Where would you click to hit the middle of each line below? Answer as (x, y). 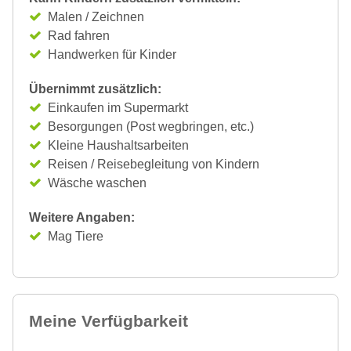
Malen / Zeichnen (96, 17)
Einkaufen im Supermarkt (118, 108)
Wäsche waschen (97, 183)
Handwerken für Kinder (112, 54)
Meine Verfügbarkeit (109, 321)
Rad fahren (79, 36)
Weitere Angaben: (82, 217)
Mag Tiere (76, 236)
